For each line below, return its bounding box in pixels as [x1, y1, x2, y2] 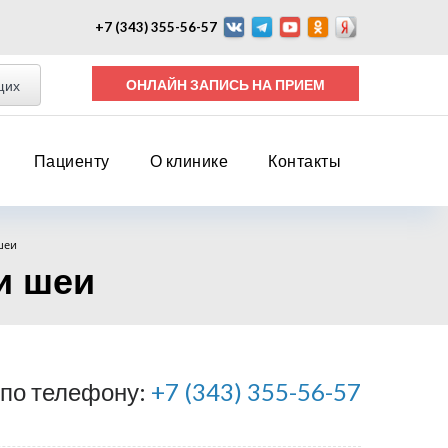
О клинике [149, 151, 228, 170]
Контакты [268, 151, 341, 170]
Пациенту [33, 151, 110, 170]
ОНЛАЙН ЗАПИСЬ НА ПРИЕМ [275, 76, 326, 93]
